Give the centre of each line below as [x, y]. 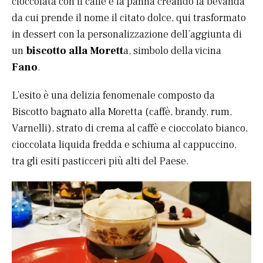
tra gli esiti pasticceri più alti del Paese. [100, 161]
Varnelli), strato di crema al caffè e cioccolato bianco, [130, 129]
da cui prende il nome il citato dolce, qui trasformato [129, 18]
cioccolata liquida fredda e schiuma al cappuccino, [124, 145]
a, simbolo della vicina [172, 51]
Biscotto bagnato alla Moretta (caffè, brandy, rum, [122, 112]
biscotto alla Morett [75, 51]
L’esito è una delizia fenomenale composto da [113, 96]
